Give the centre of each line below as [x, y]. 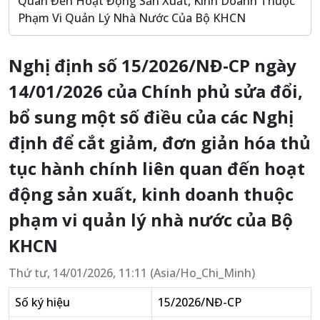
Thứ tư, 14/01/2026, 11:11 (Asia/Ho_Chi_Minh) [132, 273]
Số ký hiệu [42, 302]
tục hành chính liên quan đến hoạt [157, 168]
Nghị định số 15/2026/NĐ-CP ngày [152, 65]
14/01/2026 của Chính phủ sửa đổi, [156, 91]
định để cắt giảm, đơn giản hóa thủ [160, 142]
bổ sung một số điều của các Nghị [151, 117]
